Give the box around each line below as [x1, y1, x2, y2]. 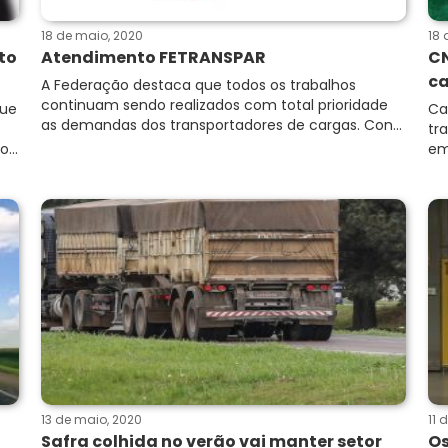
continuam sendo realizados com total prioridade [41, 95, 388, 115]
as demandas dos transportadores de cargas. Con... [41, 115, 402, 135]
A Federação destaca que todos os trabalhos [41, 75, 356, 95]
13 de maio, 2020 [41, 411, 142, 428]
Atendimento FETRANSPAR [41, 46, 266, 69]
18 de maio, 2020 [41, 27, 143, 44]
